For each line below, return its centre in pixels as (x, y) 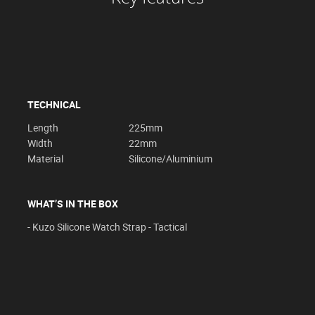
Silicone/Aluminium (171, 159)
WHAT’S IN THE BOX (73, 204)
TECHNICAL (54, 105)
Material (45, 159)
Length (43, 128)
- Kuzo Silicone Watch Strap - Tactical (107, 227)
